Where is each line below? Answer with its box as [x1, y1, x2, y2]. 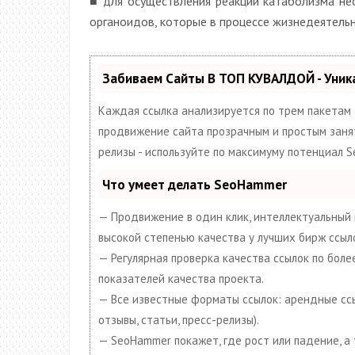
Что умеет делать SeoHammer [102, 175, 287, 193]
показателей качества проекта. [98, 270, 264, 286]
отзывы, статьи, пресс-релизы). [98, 311, 259, 327]
